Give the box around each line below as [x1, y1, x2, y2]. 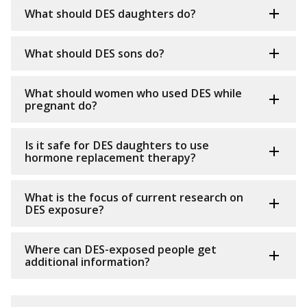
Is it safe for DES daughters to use [25, 138, 209, 153]
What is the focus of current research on [25, 190, 243, 206]
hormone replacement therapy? [25, 150, 196, 166]
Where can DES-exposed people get [25, 242, 217, 258]
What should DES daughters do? [25, 6, 196, 22]
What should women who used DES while [25, 86, 242, 101]
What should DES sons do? [25, 46, 164, 62]
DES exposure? [25, 202, 104, 218]
